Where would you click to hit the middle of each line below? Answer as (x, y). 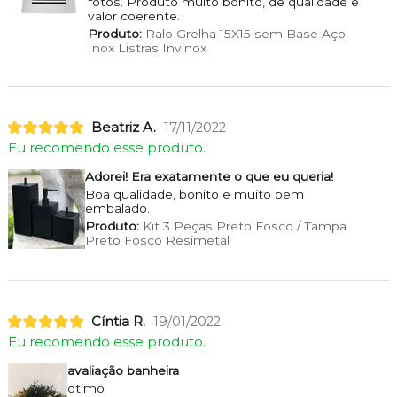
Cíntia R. (118, 321)
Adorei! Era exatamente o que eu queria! (209, 176)
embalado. (117, 208)
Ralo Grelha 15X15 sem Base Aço (243, 34)
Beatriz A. (123, 127)
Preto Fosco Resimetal (157, 240)
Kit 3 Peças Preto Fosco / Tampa (242, 226)
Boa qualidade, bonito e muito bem (194, 194)
